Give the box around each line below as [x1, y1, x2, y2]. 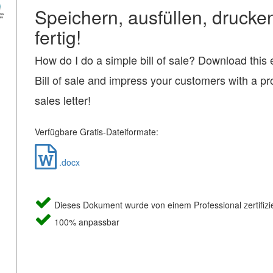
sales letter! [34, 92, 91, 108]
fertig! [34, 24, 81, 50]
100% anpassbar [51, 216, 119, 228]
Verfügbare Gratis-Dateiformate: [34, 126, 158, 138]
